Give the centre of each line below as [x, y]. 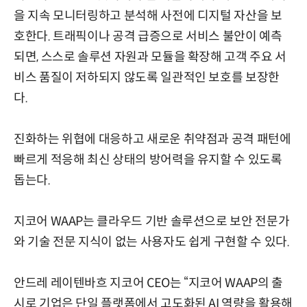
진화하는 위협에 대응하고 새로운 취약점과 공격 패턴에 [152, 139]
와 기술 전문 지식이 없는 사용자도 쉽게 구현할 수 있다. [152, 242]
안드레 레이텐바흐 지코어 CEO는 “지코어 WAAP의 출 [148, 283]
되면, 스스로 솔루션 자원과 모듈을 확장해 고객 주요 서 [150, 57]
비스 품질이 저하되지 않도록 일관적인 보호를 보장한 [147, 77]
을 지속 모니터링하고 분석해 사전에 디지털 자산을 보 [148, 15]
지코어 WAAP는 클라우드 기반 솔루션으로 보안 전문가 [152, 221]
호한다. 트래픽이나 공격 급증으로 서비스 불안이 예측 [148, 36]
